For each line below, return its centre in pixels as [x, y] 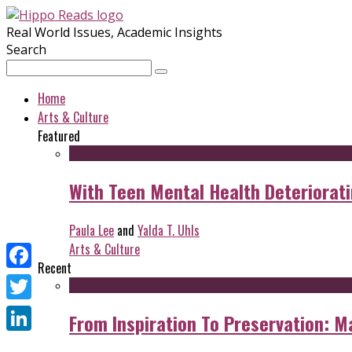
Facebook [35, 280]
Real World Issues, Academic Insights [114, 32]
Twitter [28, 312]
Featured [59, 136]
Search [26, 49]
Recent [55, 268]
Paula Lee [92, 230]
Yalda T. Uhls [169, 230]
